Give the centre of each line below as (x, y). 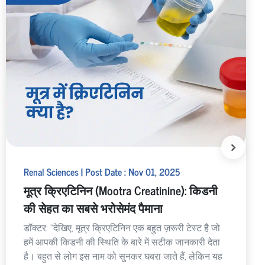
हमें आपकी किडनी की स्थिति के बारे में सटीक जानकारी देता (122, 241)
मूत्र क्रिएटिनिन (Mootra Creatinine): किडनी (120, 190)
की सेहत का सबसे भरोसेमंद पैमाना (93, 208)
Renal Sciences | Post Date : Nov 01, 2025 (101, 171)
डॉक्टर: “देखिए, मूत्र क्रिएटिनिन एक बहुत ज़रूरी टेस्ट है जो (122, 227)
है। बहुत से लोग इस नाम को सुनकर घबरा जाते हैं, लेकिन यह (123, 255)
